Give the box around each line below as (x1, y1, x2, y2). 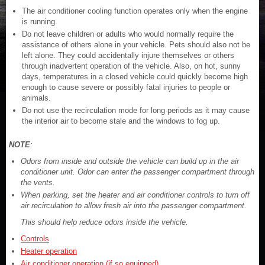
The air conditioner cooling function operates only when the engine (22, 7, 248, 15)
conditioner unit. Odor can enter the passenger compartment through (21, 167, 254, 176)
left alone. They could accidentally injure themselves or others (22, 51, 234, 60)
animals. (22, 93, 51, 102)
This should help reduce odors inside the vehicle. (21, 218, 188, 227)
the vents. (21, 178, 55, 187)
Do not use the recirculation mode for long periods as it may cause (22, 106, 250, 115)
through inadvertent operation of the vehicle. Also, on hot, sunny (22, 62, 241, 70)
